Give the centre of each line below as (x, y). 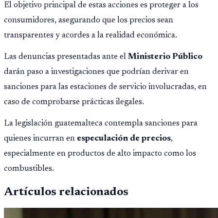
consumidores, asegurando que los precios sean (89, 21)
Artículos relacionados (66, 192)
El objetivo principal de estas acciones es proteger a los (101, 6)
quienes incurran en (40, 139)
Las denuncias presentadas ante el (66, 57)
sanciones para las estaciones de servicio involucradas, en (105, 87)
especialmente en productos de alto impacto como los (100, 154)
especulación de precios (124, 139)
